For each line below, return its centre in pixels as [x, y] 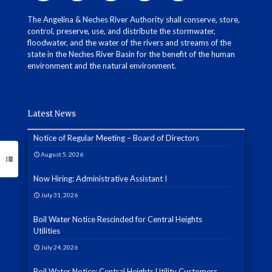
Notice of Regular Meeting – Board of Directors [116, 138]
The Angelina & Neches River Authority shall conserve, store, [134, 20]
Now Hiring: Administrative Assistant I [100, 179]
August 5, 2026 [62, 155]
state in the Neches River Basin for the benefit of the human [131, 54]
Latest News [52, 114]
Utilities [47, 231]
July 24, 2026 [59, 247]
